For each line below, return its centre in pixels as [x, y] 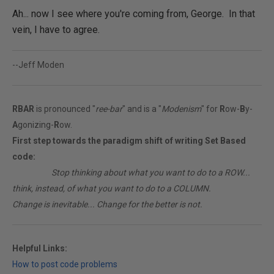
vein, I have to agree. [56, 30]
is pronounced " [65, 109]
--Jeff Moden [38, 65]
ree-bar [109, 109]
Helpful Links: [40, 248]
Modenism [181, 109]
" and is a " [142, 109]
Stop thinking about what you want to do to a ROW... [151, 172]
